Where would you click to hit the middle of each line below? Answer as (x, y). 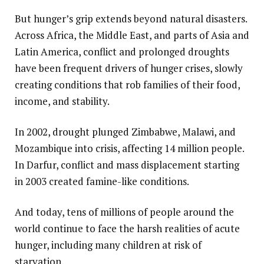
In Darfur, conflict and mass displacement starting (127, 165)
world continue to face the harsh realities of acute (127, 229)
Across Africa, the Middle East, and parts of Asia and (132, 35)
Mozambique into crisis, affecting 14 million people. (129, 148)
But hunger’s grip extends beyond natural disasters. (131, 19)
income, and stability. (62, 101)
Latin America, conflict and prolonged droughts (122, 52)
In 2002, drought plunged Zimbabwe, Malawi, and (125, 132)
